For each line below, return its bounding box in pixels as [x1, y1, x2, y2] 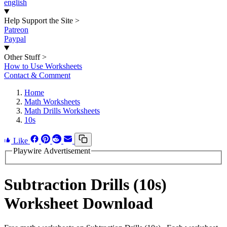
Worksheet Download [4, 194, 153, 213]
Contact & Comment [4, 71, 70, 80]
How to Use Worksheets [4, 62, 82, 70]
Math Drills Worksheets [24, 106, 100, 115]
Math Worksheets [24, 97, 80, 106]
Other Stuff [4, 53, 40, 61]
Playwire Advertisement [13, 146, 90, 155]
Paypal [4, 34, 26, 43]
